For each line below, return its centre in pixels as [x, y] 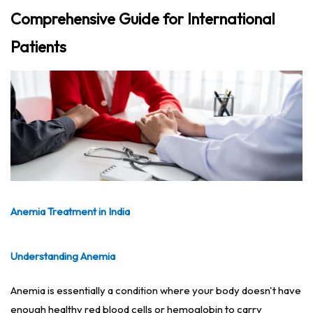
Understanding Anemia [63, 256]
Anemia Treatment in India [70, 212]
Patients [38, 46]
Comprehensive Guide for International [143, 19]
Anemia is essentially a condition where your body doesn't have [156, 291]
